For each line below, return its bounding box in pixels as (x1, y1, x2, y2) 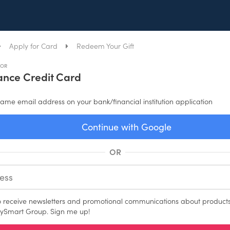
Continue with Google (81, 120, 171, 133)
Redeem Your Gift (76, 41, 134, 51)
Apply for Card (9, 41, 57, 51)
